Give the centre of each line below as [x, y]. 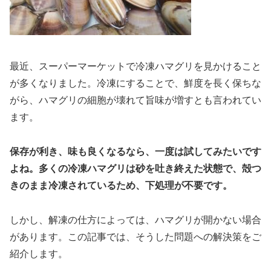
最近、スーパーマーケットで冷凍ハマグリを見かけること [135, 66]
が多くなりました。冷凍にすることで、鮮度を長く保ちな [135, 83]
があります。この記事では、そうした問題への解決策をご [135, 237]
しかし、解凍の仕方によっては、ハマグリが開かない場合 [135, 220]
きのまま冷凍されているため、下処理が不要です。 [121, 185]
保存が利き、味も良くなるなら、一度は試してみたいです [135, 151]
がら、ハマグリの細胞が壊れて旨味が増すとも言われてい [135, 100]
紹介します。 [39, 253]
